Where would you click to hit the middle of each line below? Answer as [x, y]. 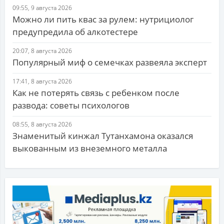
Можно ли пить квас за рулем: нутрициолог [103, 19]
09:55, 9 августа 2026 [42, 8]
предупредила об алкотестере [75, 32]
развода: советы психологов [71, 105]
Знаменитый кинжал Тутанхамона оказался [103, 136]
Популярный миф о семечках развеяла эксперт [110, 62]
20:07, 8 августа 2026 [42, 51]
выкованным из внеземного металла [90, 148]
